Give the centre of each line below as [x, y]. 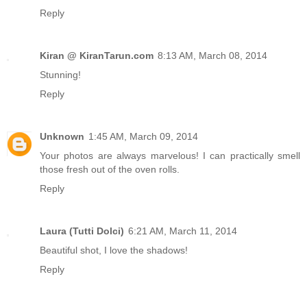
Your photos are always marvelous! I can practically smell [170, 156]
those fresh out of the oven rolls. [110, 170]
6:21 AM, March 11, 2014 [183, 231]
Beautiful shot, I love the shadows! [114, 250]
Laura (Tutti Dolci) [82, 231]
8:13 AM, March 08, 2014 [212, 56]
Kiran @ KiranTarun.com [97, 56]
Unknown [62, 137]
